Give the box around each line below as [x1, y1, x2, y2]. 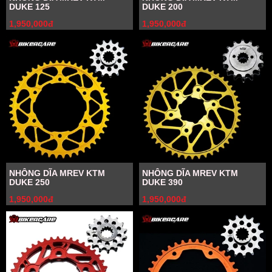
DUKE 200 [142, 2, 183, 12]
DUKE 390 [142, 177, 183, 187]
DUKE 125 [9, 2, 50, 12]
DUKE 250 [9, 177, 50, 187]
